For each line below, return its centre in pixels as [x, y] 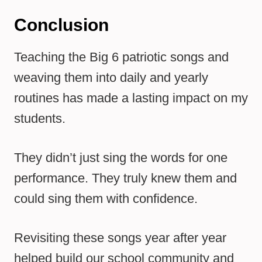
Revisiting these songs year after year [120, 238]
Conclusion [61, 25]
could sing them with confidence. [106, 199]
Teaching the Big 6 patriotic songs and [121, 57]
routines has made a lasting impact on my [131, 98]
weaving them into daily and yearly [111, 78]
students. [40, 119]
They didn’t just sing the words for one [121, 158]
